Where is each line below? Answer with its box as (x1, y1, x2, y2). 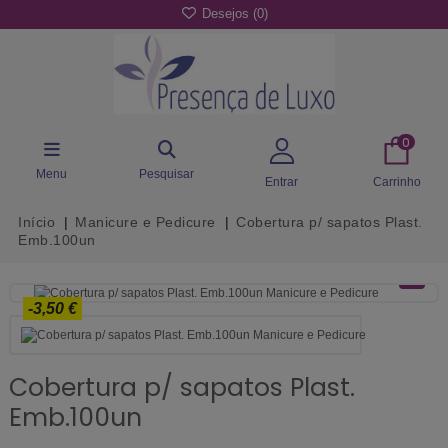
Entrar (265, 174, 298, 189)
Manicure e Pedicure (75, 213, 216, 230)
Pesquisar (139, 166, 194, 181)
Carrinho (372, 174, 421, 189)
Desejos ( (197, 6, 257, 22)
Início (18, 213, 55, 230)
